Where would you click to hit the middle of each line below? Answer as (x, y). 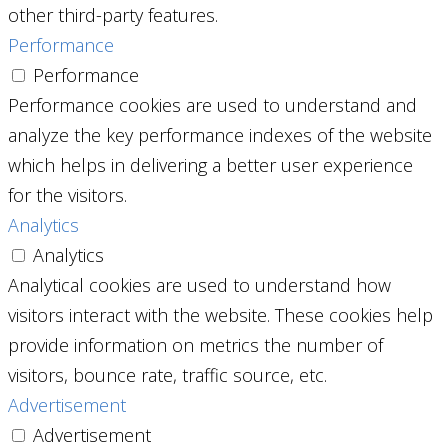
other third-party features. (113, 14)
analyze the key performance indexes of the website (220, 134)
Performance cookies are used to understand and (212, 104)
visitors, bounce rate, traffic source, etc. (167, 374)
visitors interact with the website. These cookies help (220, 314)
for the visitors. (67, 194)
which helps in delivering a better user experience (210, 164)
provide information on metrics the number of (195, 344)
